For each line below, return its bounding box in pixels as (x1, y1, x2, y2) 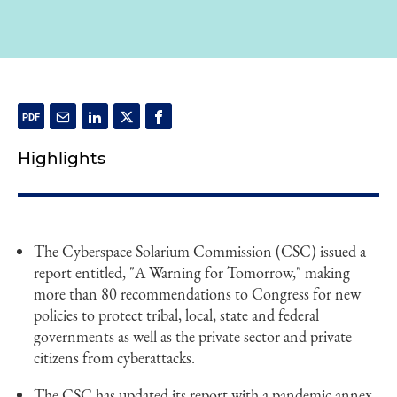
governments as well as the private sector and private (34, 326, 352, 346)
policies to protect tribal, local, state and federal (34, 305, 319, 325)
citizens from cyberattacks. (34, 347, 195, 368)
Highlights (18, 148, 105, 168)
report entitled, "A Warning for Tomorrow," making (34, 262, 350, 283)
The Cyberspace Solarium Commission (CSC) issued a (34, 241, 366, 261)
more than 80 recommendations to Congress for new (34, 284, 361, 304)
